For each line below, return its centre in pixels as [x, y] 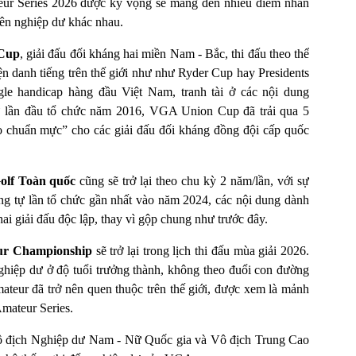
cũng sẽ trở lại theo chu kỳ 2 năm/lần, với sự [193, 180]
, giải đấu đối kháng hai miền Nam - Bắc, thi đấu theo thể [164, 53]
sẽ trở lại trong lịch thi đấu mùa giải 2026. [201, 250]
